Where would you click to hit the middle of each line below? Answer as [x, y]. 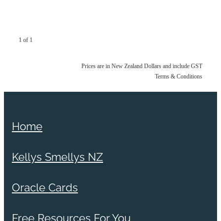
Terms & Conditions [179, 77]
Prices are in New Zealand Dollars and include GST [142, 66]
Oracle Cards [45, 187]
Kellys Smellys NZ [57, 156]
